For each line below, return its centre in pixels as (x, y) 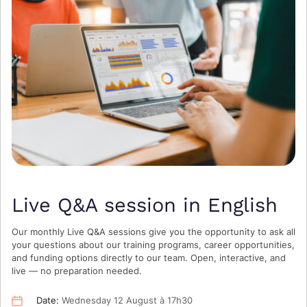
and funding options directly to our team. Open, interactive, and (149, 257)
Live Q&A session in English (145, 205)
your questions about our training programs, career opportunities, (153, 244)
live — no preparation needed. (77, 270)
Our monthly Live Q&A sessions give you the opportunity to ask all (153, 231)
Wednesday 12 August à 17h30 (126, 300)
